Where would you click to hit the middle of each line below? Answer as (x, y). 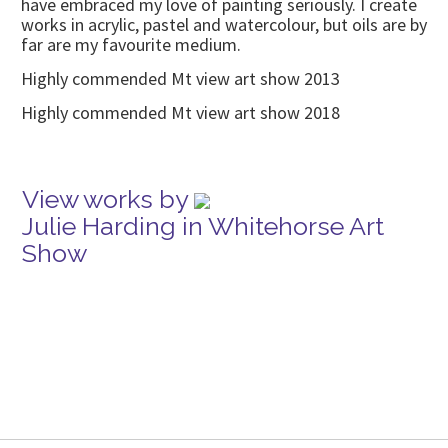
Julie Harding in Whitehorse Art (203, 226)
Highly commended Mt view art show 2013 (182, 78)
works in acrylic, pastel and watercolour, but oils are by (224, 24)
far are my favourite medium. (133, 44)
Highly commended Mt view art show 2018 (180, 112)
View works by (108, 199)
